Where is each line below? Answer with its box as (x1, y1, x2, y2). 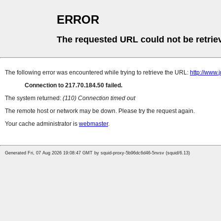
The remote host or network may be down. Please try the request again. (5, 108, 195, 115)
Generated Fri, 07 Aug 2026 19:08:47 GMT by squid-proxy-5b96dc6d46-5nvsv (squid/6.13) (5, 150, 190, 156)
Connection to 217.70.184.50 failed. (25, 82, 122, 89)
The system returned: (5, 95, 63, 102)
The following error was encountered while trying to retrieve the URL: (5, 69, 190, 76)
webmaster (79, 120, 108, 128)
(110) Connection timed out (63, 95, 135, 102)
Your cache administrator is (5, 120, 79, 128)
